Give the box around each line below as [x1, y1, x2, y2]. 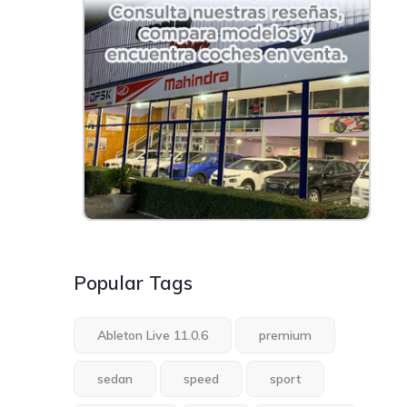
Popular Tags [74, 270, 194, 294]
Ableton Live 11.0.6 [97, 326, 209, 343]
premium [259, 326, 313, 343]
